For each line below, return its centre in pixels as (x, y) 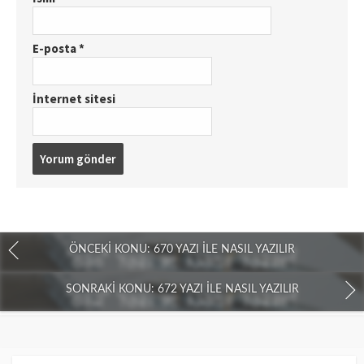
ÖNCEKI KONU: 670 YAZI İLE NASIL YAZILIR (182, 250)
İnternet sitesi (74, 99)
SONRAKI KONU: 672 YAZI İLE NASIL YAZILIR (182, 289)
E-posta (56, 49)
